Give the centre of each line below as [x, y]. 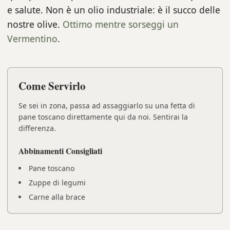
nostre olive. [34, 24]
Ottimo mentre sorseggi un [121, 24]
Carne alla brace [57, 197]
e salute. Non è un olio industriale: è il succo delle [114, 10]
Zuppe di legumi [57, 182]
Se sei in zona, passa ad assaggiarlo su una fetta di [107, 106]
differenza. [37, 128]
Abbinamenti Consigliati [60, 151]
